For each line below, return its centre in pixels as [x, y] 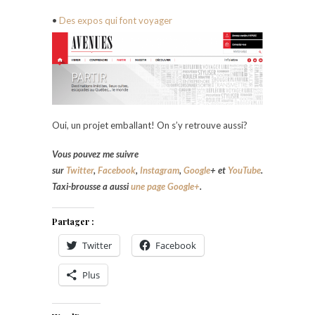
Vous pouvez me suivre [95, 154]
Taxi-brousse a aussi [91, 186]
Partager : [73, 221]
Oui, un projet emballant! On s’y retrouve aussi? [150, 125]
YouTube [244, 170]
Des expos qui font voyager [116, 20]
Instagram [160, 170]
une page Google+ [165, 186]
